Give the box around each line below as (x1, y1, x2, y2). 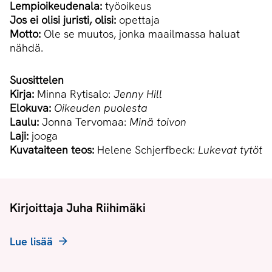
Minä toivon (129, 115, 186, 129)
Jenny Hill (114, 87, 162, 101)
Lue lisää (10, 234, 53, 249)
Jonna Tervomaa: (42, 115, 129, 129)
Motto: (10, 27, 41, 41)
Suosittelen (10, 73, 64, 87)
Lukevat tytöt (198, 143, 262, 157)
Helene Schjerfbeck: (94, 143, 198, 157)
